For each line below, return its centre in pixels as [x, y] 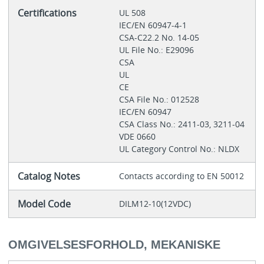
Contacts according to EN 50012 [181, 176]
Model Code [44, 204]
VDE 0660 [138, 137]
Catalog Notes [49, 176]
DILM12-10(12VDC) [155, 204]
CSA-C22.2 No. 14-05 [160, 38]
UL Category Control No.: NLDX [179, 149]
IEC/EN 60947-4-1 [154, 25]
